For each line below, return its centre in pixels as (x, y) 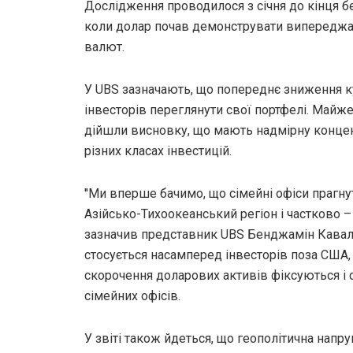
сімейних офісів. (132, 295)
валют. (104, 46)
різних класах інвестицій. (158, 150)
